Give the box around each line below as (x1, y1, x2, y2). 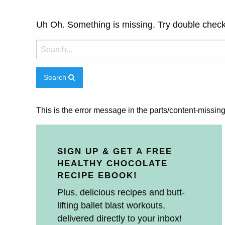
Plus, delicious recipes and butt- (57, 187, 185, 197)
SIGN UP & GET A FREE (57, 146, 172, 156)
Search (44, 73, 69, 82)
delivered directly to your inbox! (57, 213, 182, 223)
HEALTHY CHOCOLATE (57, 158, 168, 168)
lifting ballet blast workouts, (57, 200, 165, 210)
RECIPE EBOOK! (57, 170, 138, 180)
